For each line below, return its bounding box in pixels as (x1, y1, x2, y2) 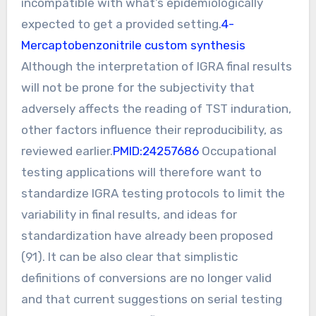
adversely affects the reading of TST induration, (20, 101, 291, 116)
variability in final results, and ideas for (20, 207, 237, 221)
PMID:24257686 (112, 143, 199, 158)
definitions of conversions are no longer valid (20, 270, 272, 285)
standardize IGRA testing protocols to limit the (20, 186, 285, 200)
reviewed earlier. (20, 143, 113, 158)
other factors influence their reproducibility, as (20, 122, 283, 137)
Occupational (198, 143, 276, 158)
